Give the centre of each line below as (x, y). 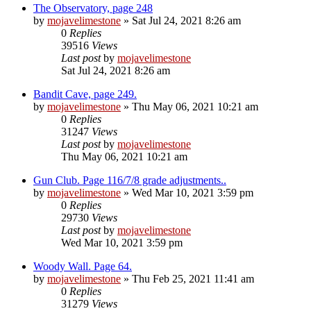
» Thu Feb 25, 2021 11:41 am (187, 279)
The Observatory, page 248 (93, 8)
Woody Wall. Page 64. (83, 267)
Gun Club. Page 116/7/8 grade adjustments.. (130, 180)
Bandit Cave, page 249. (85, 94)
